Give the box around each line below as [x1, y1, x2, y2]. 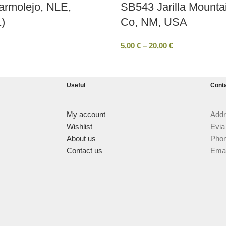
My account [67, 110, 105, 119]
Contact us [67, 146, 102, 155]
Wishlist [67, 122, 92, 131]
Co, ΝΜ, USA [121, 16, 187, 28]
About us [67, 134, 96, 143]
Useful [67, 82, 85, 89]
